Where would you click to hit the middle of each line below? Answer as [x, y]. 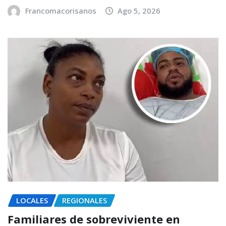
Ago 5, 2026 [139, 11]
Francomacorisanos [61, 11]
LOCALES [32, 201]
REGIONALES [84, 201]
